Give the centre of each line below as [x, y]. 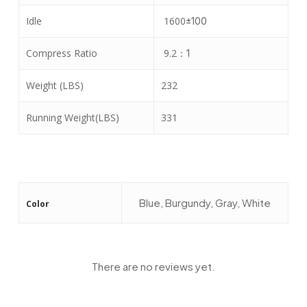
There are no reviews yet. [153, 266]
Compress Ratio [61, 53]
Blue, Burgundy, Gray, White [205, 202]
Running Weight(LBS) [72, 118]
